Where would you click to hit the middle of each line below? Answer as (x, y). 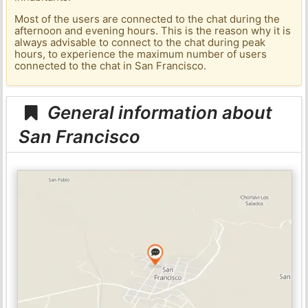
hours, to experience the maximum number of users (141, 54)
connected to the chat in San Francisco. (111, 66)
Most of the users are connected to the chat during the (147, 19)
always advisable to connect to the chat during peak (140, 43)
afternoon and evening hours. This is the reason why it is (153, 31)
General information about (158, 112)
